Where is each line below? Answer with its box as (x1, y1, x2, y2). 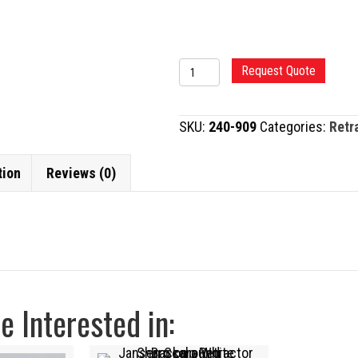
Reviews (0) (46, 165, 116, 181)
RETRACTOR (178, 82, 252, 99)
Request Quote (241, 63, 316, 78)
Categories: (260, 118, 329, 135)
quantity (178, 105, 227, 121)
